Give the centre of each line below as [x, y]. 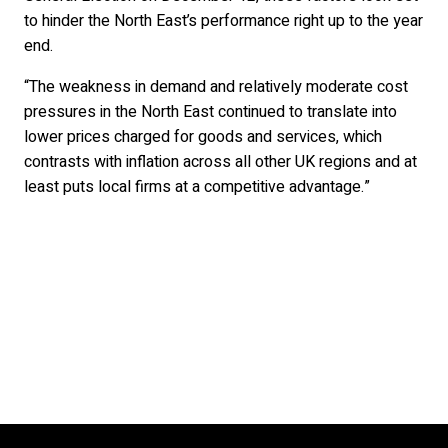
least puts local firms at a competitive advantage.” [197, 187]
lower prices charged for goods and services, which [203, 137]
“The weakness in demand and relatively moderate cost [216, 87]
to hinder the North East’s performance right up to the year [223, 21]
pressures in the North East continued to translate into [210, 112]
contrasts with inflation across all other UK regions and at [220, 162]
